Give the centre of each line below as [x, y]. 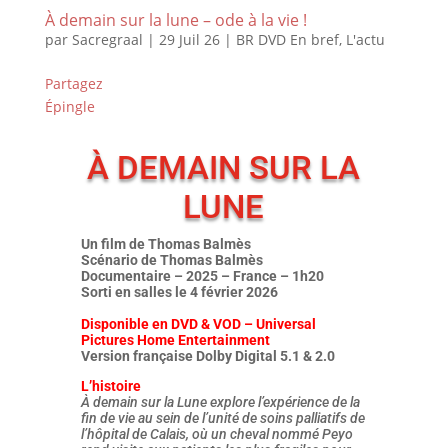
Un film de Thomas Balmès [165, 244]
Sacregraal [107, 39]
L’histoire [110, 386]
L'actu [365, 39]
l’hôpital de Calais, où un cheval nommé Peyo [216, 434]
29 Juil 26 [189, 39]
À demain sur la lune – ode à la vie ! [175, 20]
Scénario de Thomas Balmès [171, 260]
